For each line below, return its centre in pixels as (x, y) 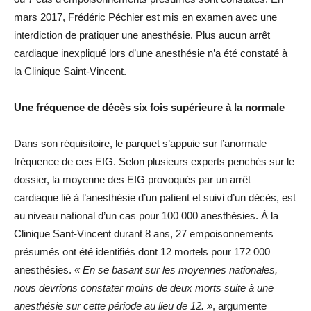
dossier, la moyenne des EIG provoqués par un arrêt (132, 179)
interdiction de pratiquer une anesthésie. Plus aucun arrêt (142, 35)
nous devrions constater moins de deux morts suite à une (144, 288)
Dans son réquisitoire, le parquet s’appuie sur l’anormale (140, 143)
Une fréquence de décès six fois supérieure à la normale (149, 107)
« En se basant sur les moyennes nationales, (176, 270)
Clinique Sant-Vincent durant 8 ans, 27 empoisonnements (144, 234)
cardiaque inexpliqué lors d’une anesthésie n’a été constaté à (151, 53)
